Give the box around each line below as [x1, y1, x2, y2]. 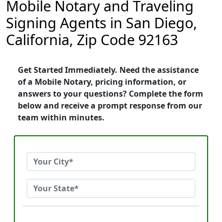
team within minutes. [18, 112, 105, 123]
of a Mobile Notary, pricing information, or [18, 76, 186, 87]
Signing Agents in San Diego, [6, 13, 197, 32]
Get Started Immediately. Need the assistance [18, 64, 199, 75]
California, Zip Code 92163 [6, 30, 178, 49]
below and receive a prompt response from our [18, 100, 202, 111]
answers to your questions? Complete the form [18, 88, 203, 99]
